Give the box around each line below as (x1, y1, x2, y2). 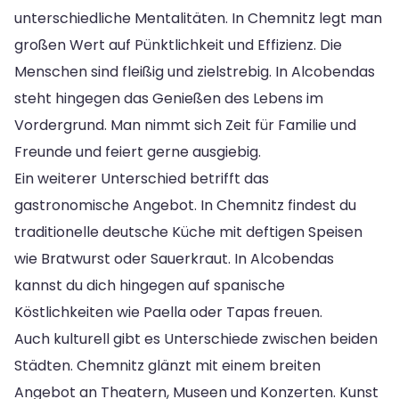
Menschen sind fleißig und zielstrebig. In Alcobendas (14, 61, 375, 82)
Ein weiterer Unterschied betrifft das (14, 167, 269, 189)
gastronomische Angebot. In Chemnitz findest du (14, 194, 356, 216)
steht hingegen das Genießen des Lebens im (14, 87, 323, 109)
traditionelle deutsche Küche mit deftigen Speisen (14, 221, 362, 242)
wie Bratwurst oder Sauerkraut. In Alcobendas (14, 248, 334, 269)
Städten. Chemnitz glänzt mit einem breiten (14, 354, 321, 376)
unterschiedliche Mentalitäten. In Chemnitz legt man (14, 7, 382, 28)
